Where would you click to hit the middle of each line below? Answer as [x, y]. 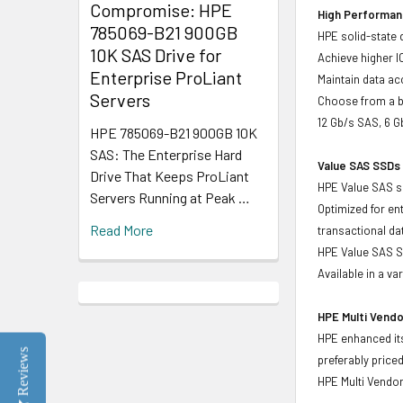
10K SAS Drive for [156, 54]
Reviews [23, 371]
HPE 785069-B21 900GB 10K [174, 132]
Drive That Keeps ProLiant [170, 175]
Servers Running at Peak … [170, 197]
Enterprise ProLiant [166, 77]
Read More [121, 229]
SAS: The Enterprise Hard [166, 154]
